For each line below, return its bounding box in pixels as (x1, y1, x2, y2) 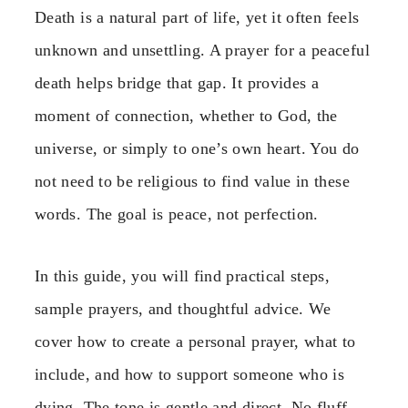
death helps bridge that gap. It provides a (35, 73, 320, 92)
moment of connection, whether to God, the (35, 106, 338, 125)
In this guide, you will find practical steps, (35, 267, 331, 286)
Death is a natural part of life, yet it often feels (35, 7, 360, 26)
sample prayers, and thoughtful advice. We (35, 300, 331, 319)
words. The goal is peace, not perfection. (35, 204, 319, 223)
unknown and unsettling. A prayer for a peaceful (35, 40, 370, 59)
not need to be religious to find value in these (35, 171, 350, 190)
